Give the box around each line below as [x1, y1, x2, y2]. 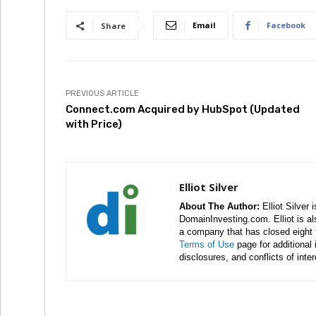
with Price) [66, 118, 122, 130]
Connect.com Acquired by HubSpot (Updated [66, 103, 300, 116]
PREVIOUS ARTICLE [66, 89, 139, 98]
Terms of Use [179, 239, 234, 250]
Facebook [267, 20, 305, 30]
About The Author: [179, 201, 260, 212]
